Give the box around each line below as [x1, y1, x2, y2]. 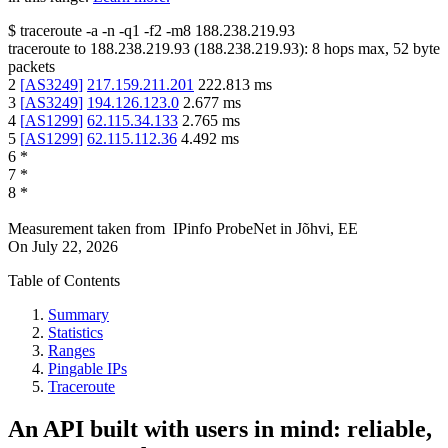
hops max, [320, 39, 393, 57]
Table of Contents [8, 271, 120, 289]
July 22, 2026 [32, 237, 118, 255]
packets [8, 57, 55, 75]
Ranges [48, 341, 95, 359]
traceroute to [8, 39, 86, 57]
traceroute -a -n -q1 [20, 21, 140, 39]
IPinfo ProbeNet [173, 219, 280, 237]
